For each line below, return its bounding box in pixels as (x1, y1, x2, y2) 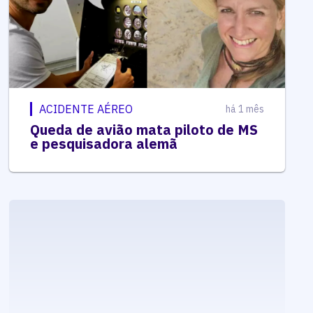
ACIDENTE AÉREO (39, 101, 133, 116)
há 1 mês (225, 102, 264, 115)
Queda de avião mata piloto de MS (30, 119, 259, 139)
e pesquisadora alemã (30, 133, 178, 153)
